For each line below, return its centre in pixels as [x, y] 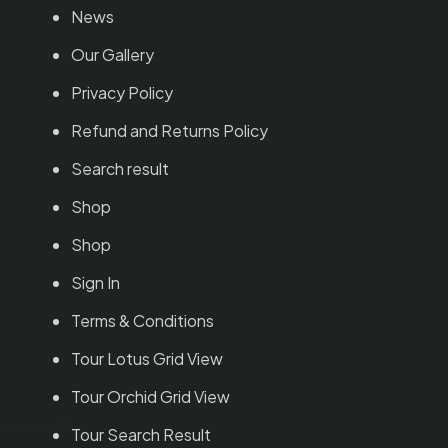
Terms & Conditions [142, 321]
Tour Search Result [141, 435]
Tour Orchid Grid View [150, 397]
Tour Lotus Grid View [147, 359]
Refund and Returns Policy [169, 131]
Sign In [95, 283]
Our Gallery [112, 55]
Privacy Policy [122, 93]
